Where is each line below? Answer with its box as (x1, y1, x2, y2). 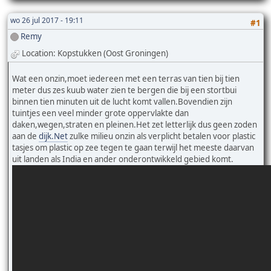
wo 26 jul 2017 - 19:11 (10, 15, 83, 25)
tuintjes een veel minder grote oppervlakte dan (12, 107, 189, 119)
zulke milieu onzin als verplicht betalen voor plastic (68, 130, 255, 142)
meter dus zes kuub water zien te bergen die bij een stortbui (12, 84, 237, 96)
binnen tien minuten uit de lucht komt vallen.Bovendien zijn (12, 96, 232, 107)
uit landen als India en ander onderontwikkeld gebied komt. (12, 153, 233, 165)
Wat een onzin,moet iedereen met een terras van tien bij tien (12, 73, 240, 84)
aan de (12, 130, 39, 142)
